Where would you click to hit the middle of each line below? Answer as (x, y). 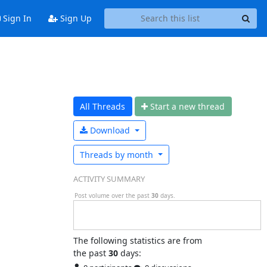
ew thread (204, 106)
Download (111, 131)
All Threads (103, 106)
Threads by (102, 154)
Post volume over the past (113, 195)
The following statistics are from (137, 240)
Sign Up (74, 18)
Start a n (167, 106)
